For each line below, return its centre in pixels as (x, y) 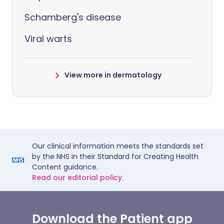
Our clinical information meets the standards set (118, 146)
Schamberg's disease (73, 17)
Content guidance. (65, 167)
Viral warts (48, 39)
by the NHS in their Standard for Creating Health (115, 156)
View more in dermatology (113, 75)
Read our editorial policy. (78, 177)
